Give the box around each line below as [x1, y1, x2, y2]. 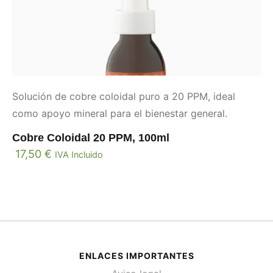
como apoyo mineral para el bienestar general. [12, 107, 227, 119]
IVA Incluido [55, 149, 103, 160]
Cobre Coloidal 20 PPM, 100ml [12, 131, 169, 144]
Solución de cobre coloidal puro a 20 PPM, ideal [12, 90, 235, 102]
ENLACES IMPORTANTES [79, 250, 194, 261]
